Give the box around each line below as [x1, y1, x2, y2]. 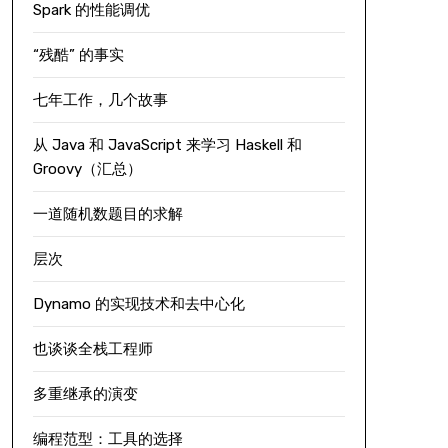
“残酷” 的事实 [32, 45, 124, 64]
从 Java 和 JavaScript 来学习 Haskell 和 [32, 135, 302, 154]
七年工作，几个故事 [32, 90, 168, 109]
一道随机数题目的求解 [32, 204, 183, 223]
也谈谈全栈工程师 [32, 339, 153, 358]
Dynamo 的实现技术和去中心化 [32, 294, 245, 313]
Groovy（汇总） [32, 159, 142, 178]
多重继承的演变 [32, 384, 138, 403]
